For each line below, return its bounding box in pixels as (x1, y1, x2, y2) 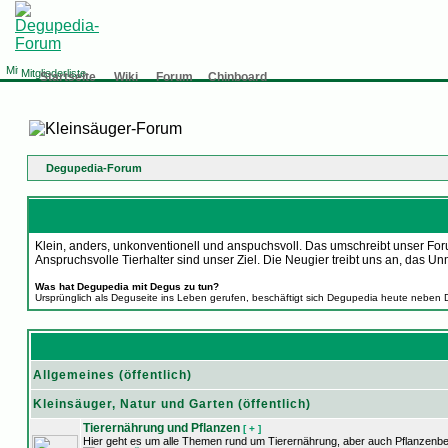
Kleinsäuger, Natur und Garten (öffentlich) (32, 397, 311, 411)
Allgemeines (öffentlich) (32, 368, 192, 382)
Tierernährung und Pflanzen (82, 421, 240, 435)
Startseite (40, 70, 96, 84)
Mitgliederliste (21, 67, 86, 79)
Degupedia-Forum (46, 162, 142, 174)
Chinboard (208, 70, 267, 84)
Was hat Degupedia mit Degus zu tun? (35, 281, 219, 292)
